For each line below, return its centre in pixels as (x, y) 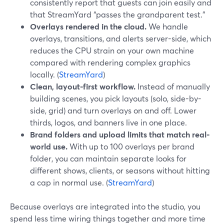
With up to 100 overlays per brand (131, 146)
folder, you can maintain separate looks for (108, 158)
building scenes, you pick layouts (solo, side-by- (116, 98)
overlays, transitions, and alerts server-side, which (120, 38)
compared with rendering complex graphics (110, 62)
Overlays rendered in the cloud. (88, 26)
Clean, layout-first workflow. (83, 86)
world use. (49, 146)
